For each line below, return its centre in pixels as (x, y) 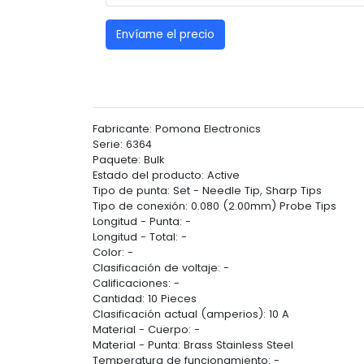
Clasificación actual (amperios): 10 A (191, 314)
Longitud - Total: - (140, 237)
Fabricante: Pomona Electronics (177, 129)
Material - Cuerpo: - (146, 330)
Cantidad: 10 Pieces (145, 299)
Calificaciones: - (136, 284)
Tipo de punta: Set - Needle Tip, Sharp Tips (207, 191)
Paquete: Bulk (128, 160)
